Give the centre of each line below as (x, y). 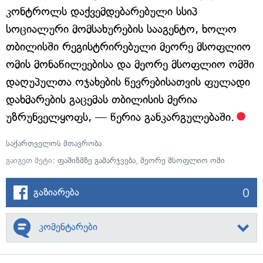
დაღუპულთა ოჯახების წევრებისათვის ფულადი (128, 82)
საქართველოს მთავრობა (54, 144)
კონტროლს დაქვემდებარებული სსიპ (102, 11)
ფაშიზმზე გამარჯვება (97, 161)
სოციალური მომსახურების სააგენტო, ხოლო (121, 29)
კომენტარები (68, 227)
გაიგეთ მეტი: (32, 161)
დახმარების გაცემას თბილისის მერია (102, 100)
